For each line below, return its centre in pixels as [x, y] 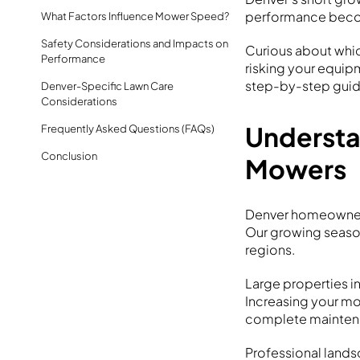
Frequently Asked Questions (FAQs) [128, 129]
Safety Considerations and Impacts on [135, 44]
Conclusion [69, 156]
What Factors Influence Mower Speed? [135, 16]
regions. [270, 249]
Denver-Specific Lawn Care [107, 86]
